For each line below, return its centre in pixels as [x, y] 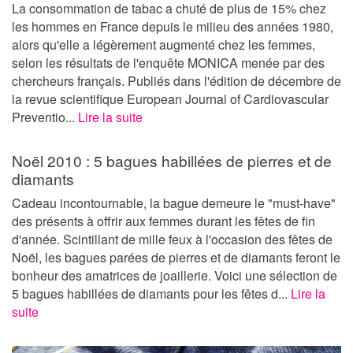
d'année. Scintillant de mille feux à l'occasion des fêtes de [172, 240]
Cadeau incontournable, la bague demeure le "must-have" [174, 203]
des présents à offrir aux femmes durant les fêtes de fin [163, 221]
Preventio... [45, 117]
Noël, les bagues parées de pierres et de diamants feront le [176, 258]
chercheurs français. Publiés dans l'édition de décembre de [176, 81]
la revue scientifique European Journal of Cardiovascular [170, 99]
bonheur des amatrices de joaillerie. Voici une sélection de [175, 276]
